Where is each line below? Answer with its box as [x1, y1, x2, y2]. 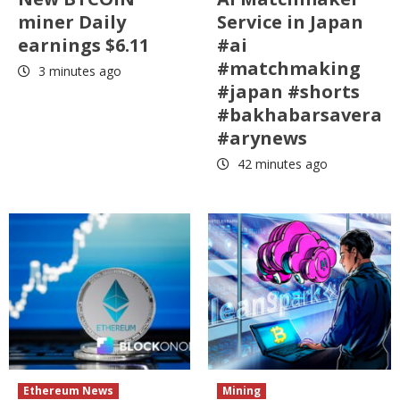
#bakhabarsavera [217, 102, 382, 127]
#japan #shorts [217, 79, 360, 104]
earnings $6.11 [18, 32, 149, 57]
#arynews [217, 125, 307, 150]
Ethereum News [23, 382, 113, 398]
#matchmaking [217, 55, 361, 80]
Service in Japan [217, 9, 363, 34]
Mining [222, 382, 261, 398]
